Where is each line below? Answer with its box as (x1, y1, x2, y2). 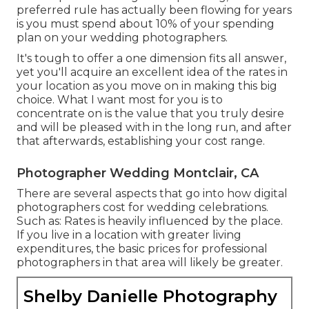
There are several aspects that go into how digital (17, 187, 288, 201)
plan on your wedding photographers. (17, 31, 228, 45)
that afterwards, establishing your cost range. (17, 134, 265, 148)
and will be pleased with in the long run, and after (17, 121, 292, 134)
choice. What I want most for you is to (17, 93, 223, 107)
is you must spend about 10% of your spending (17, 17, 275, 31)
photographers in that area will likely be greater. (17, 256, 283, 270)
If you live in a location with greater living (17, 228, 241, 242)
